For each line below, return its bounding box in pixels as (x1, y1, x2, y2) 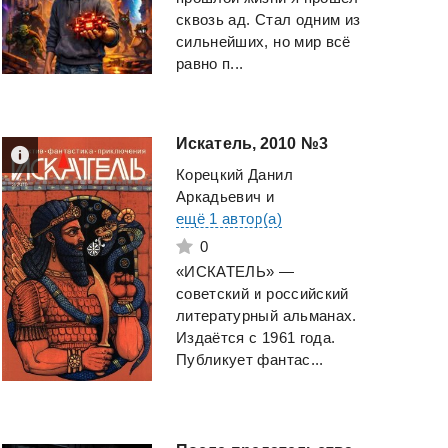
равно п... (176, 55, 244, 73)
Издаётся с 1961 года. (176, 329, 336, 347)
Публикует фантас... (176, 351, 324, 369)
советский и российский (176, 285, 349, 303)
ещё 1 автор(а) (176, 210, 282, 228)
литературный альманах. (176, 307, 357, 325)
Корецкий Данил (176, 166, 293, 184)
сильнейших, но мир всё (176, 33, 351, 51)
